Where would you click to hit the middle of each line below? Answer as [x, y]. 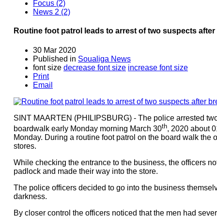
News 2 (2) [52, 12]
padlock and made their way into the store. [86, 171]
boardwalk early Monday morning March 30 [88, 128]
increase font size [158, 67]
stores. [25, 146]
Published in [54, 59]
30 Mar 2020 [54, 50]
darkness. [30, 196]
